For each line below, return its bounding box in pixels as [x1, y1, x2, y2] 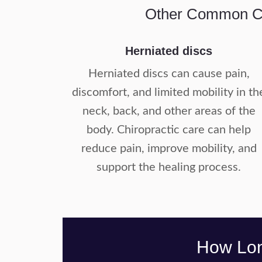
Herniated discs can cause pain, [88, 68, 250, 80]
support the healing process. [96, 161, 242, 173]
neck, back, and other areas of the [82, 105, 256, 117]
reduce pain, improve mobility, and [81, 143, 257, 154]
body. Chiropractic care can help [87, 124, 251, 136]
